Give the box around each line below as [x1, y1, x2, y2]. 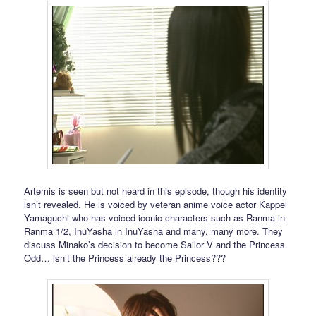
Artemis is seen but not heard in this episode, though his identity [24, 183, 288, 197]
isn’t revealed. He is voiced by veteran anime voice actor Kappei [24, 197, 288, 211]
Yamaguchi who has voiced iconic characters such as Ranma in [24, 210, 286, 224]
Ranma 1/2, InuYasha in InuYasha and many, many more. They [24, 224, 284, 238]
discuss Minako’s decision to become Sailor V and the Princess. [24, 237, 288, 251]
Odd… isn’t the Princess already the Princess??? [24, 250, 226, 265]
